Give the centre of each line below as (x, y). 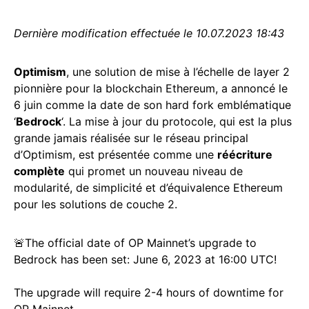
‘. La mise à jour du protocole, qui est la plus (177, 121)
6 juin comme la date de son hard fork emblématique (152, 105)
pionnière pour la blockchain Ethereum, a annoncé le (151, 88)
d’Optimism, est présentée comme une (116, 154)
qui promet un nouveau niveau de (154, 171)
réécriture (245, 154)
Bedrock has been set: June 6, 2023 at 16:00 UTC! (145, 259)
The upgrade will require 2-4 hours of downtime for (149, 292)
